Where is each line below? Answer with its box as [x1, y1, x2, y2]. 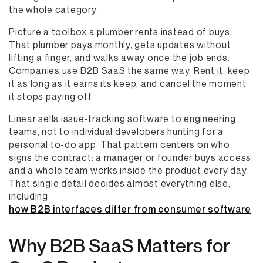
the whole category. [9, 4, 99, 15]
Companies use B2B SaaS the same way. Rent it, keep [9, 65, 250, 76]
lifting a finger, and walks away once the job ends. [9, 52, 230, 63]
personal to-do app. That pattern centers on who [9, 139, 230, 150]
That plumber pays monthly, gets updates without [9, 39, 231, 50]
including [9, 190, 48, 202]
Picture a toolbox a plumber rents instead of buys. [9, 26, 232, 38]
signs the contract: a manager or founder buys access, [9, 151, 254, 163]
